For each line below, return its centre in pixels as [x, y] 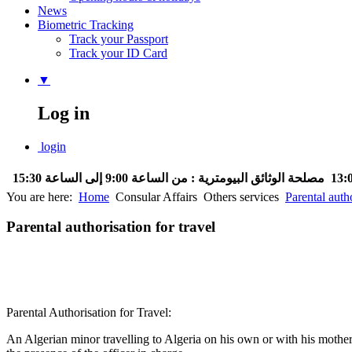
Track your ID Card [118, 53]
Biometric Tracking [86, 24]
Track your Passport [119, 38]
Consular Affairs [156, 196]
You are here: [41, 196]
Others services [241, 196]
